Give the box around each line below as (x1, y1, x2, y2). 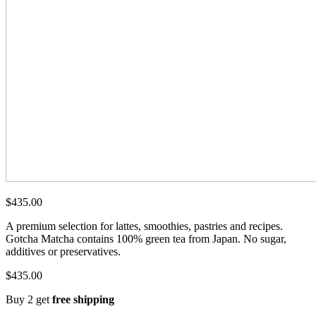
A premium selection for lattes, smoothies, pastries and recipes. (6, 219, 283, 232)
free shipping (52, 293, 114, 305)
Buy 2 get (6, 293, 52, 305)
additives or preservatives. (6, 245, 121, 257)
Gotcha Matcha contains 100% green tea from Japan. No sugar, (6, 232, 286, 245)
